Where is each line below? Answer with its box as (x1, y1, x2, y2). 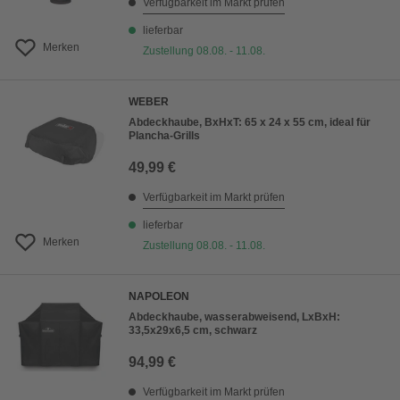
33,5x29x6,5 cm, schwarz (129, 324, 257, 337)
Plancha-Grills (129, 129, 200, 143)
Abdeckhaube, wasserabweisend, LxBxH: (129, 311, 340, 324)
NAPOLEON (129, 290, 189, 304)
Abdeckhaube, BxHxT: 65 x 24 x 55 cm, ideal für (129, 116, 371, 129)
